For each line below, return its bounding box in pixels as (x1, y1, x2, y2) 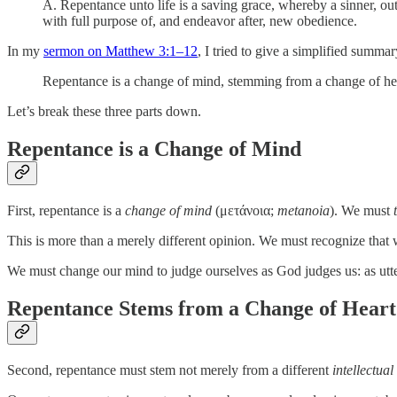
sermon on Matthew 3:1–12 (43, 43, 198, 59)
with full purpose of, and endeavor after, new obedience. (43, 13, 357, 29)
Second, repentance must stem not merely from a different (7, 362, 332, 378)
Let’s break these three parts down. (7, 104, 201, 120)
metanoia (277, 203, 330, 219)
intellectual (332, 362, 393, 378)
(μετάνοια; (215, 203, 277, 219)
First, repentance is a (7, 203, 125, 219)
